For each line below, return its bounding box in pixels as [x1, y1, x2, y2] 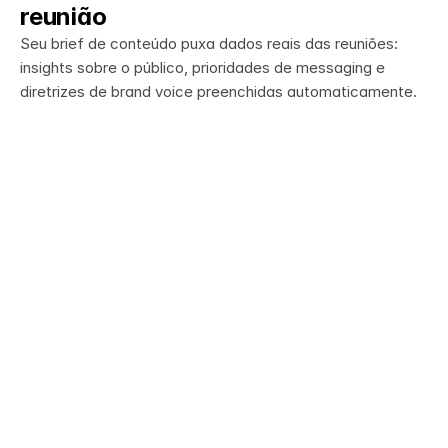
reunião [20, 2, 107, 31]
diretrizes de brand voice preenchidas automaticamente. [20, 82, 417, 101]
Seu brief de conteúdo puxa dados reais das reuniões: [20, 34, 398, 53]
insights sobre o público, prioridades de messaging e [20, 58, 385, 77]
